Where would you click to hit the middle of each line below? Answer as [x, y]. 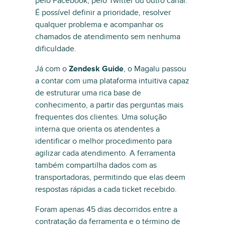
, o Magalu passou [155, 69]
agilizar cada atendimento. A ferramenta [105, 153]
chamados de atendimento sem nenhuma [108, 37]
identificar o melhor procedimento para [103, 141]
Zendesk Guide [96, 69]
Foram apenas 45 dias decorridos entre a [106, 209]
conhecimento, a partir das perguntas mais [109, 105]
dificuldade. [56, 49]
